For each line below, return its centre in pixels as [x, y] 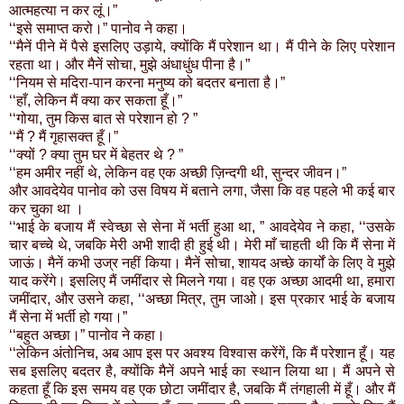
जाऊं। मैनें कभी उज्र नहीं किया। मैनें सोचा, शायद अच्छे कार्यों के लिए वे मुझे [202, 263]
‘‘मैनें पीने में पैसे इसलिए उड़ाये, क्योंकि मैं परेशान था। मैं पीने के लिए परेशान [202, 47]
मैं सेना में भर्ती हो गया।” [68, 317]
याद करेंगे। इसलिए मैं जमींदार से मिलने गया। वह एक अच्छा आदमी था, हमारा [202, 281]
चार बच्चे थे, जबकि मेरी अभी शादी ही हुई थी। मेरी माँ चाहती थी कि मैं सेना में [202, 245]
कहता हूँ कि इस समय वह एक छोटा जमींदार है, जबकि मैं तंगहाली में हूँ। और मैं [202, 390]
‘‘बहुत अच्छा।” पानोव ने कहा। [87, 335]
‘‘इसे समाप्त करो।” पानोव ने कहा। [98, 29]
